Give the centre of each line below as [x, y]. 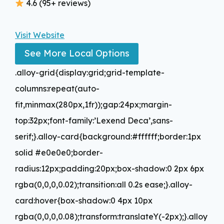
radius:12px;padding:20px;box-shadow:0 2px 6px [109, 168]
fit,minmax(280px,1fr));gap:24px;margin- [93, 104]
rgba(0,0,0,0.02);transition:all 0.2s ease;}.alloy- [104, 184]
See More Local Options [77, 53]
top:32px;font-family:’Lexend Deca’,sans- [94, 120]
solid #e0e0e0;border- [59, 152]
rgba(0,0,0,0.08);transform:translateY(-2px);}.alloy [111, 216]
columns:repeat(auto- [57, 88]
